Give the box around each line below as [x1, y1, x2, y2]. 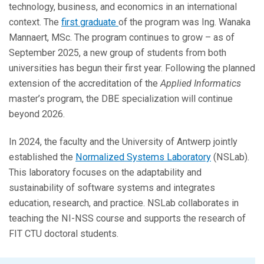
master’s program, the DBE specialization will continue [9, 93, 233, 105]
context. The [9, 16, 61, 28]
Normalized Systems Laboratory [75, 151, 211, 163]
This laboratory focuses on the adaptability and [9, 166, 202, 178]
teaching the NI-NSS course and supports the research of [9, 212, 246, 224]
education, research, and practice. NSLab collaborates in [9, 197, 239, 209]
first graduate [61, 16, 118, 28]
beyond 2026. [9, 108, 65, 120]
